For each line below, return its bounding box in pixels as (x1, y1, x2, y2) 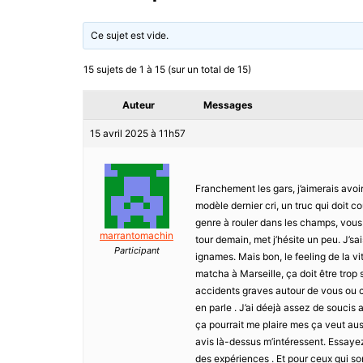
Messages (203, 99, 253, 112)
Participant (113, 245, 160, 257)
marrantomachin (100, 229, 173, 242)
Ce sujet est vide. (91, 29, 169, 42)
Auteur (122, 99, 155, 112)
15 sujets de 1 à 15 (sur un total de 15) (83, 63, 251, 76)
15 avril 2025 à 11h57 (90, 127, 186, 140)
